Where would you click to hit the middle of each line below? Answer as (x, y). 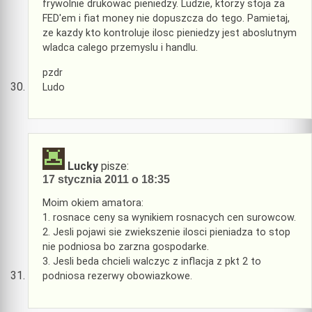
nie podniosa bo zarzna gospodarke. (126, 247)
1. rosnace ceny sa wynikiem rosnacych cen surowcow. (169, 218)
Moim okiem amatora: (93, 203)
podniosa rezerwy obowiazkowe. (117, 276)
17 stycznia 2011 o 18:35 (106, 180)
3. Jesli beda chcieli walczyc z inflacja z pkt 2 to (152, 262)
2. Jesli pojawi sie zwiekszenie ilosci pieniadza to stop (166, 233)
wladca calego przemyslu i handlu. (120, 48)
